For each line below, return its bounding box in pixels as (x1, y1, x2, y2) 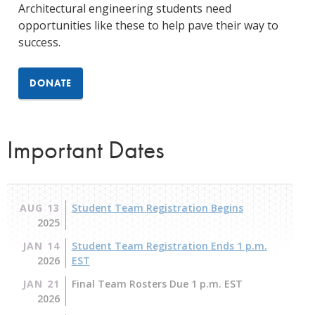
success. (18, 34, 60, 50)
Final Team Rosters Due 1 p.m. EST (71, 276, 243, 290)
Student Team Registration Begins (71, 200, 243, 214)
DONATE (29, 76, 72, 89)
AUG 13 (19, 200, 60, 214)
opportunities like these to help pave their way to (18, 17, 278, 33)
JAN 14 (22, 238, 60, 252)
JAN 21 (22, 276, 60, 290)
